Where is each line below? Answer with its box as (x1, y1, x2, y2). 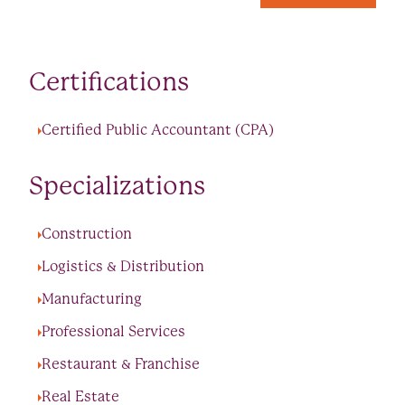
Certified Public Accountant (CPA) (42, 121, 274, 138)
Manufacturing (42, 290, 142, 307)
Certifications (29, 67, 189, 97)
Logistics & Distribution (42, 258, 204, 275)
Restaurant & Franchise (42, 355, 200, 372)
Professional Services (42, 323, 185, 340)
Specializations (29, 171, 205, 201)
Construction (42, 225, 132, 242)
